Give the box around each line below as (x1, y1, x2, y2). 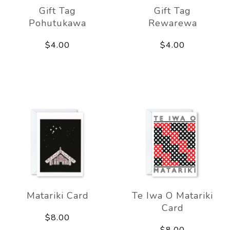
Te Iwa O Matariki (132, 189, 213, 202)
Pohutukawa (29, 16, 86, 29)
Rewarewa (148, 16, 197, 29)
